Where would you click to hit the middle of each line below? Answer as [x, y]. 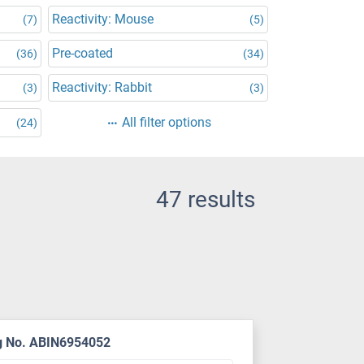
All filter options [166, 122]
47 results [206, 199]
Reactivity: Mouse [103, 19]
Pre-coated [82, 53]
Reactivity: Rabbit [102, 87]
